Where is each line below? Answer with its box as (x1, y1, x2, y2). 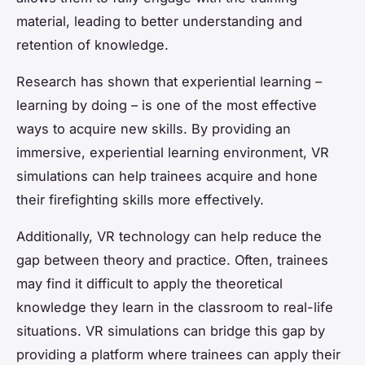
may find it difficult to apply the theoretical (16, 275, 283, 292)
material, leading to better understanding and (16, 13, 302, 30)
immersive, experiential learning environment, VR (16, 144, 329, 161)
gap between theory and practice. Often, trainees (16, 252, 328, 269)
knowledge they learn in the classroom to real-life (16, 299, 333, 316)
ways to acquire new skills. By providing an (16, 121, 291, 138)
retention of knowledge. (16, 37, 169, 54)
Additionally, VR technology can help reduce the (16, 228, 322, 245)
